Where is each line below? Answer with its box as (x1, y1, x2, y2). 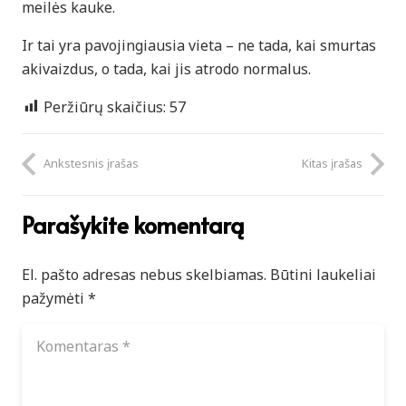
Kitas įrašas (302, 155, 362, 172)
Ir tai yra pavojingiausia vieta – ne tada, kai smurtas (22, 34, 376, 55)
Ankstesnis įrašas (43, 155, 139, 172)
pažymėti (22, 288, 88, 309)
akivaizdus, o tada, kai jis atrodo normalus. (22, 58, 311, 79)
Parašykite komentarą (22, 208, 249, 241)
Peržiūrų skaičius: (43, 96, 166, 117)
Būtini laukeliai (270, 265, 376, 285)
